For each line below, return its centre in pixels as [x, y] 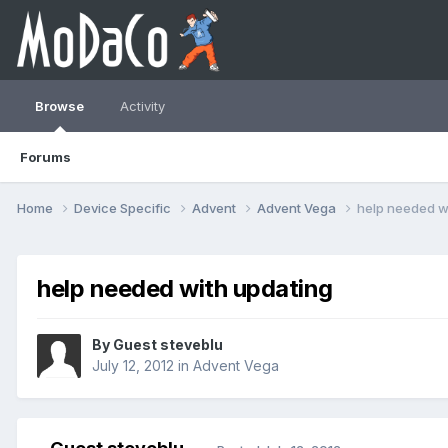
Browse [59, 106]
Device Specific [124, 207]
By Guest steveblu [157, 345]
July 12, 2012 [133, 366]
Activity [142, 106]
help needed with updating [185, 288]
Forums [45, 157]
